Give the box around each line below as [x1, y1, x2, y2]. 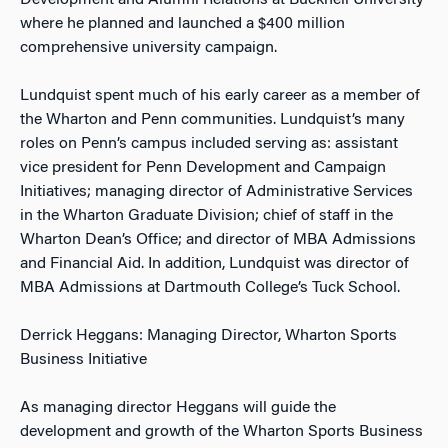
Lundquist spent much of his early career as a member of [20, 88, 420, 104]
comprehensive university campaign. [20, 40, 277, 56]
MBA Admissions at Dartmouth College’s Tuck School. [20, 280, 400, 296]
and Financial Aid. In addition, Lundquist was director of [20, 256, 409, 272]
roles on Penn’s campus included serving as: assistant [20, 136, 398, 152]
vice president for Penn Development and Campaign [20, 160, 386, 176]
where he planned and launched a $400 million [20, 16, 345, 32]
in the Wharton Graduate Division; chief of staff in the [20, 208, 393, 224]
